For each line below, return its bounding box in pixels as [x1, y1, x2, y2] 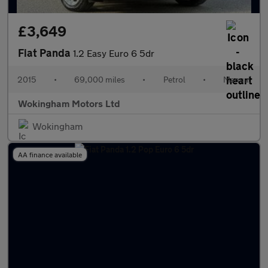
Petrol [163, 74, 185, 84]
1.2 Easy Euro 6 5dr [73, 47, 154, 59]
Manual [223, 74, 251, 84]
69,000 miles [74, 74, 126, 84]
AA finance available [18, 150, 82, 159]
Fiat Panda [18, 46, 73, 59]
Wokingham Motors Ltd [18, 98, 120, 109]
